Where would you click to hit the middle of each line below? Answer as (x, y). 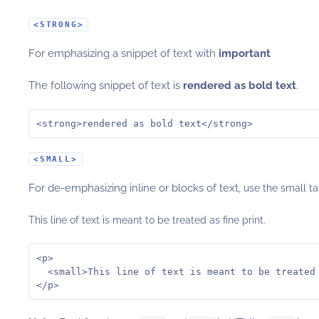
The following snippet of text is (106, 85)
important (245, 53)
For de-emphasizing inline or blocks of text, (136, 188)
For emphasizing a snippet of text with (124, 53)
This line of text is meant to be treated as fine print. (147, 220)
